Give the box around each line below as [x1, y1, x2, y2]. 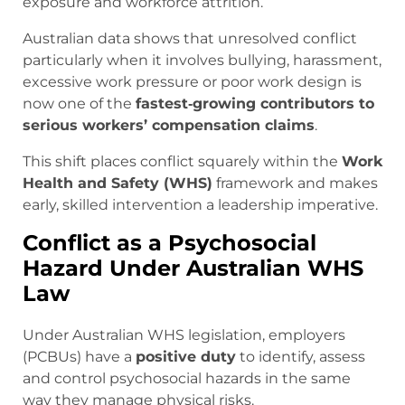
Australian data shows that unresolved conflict [23, 30, 357, 48]
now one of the [23, 95, 136, 113]
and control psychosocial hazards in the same [23, 370, 351, 388]
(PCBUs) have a [23, 348, 136, 366]
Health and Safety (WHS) [23, 174, 212, 193]
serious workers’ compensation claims [23, 117, 315, 135]
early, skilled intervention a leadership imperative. [23, 196, 378, 214]
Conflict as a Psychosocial [23, 230, 316, 257]
